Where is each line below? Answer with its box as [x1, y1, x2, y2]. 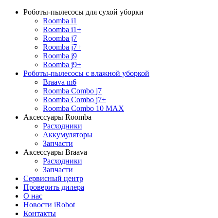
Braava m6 [43, 78, 76, 86]
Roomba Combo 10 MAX [43, 104, 124, 112]
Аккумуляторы [43, 130, 92, 139]
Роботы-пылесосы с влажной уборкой [23, 69, 149, 77]
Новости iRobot [23, 200, 75, 209]
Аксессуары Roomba [23, 113, 91, 121]
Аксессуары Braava [23, 148, 87, 156]
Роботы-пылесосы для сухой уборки [23, 8, 144, 16]
